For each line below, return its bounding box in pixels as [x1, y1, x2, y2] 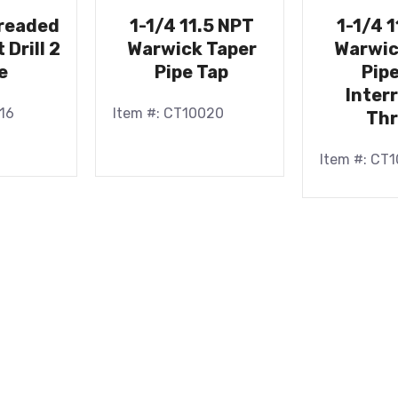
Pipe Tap [155, 61, 229, 83]
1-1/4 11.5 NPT [129, 15, 254, 36]
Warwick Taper [126, 38, 257, 60]
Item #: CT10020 [113, 105, 225, 122]
